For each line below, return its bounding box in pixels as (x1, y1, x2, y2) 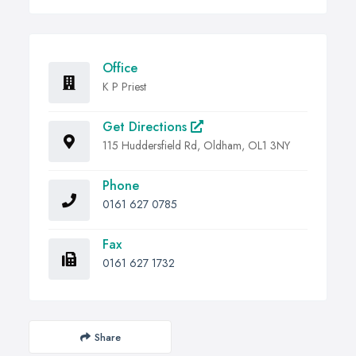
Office (103, 59, 137, 78)
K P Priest (103, 79, 146, 95)
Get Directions (103, 118, 191, 137)
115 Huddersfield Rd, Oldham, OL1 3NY (103, 137, 290, 154)
